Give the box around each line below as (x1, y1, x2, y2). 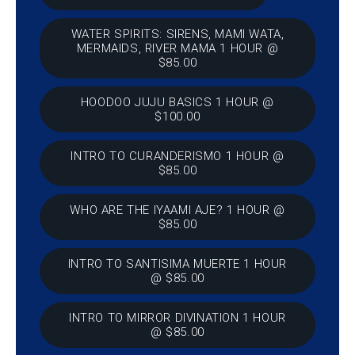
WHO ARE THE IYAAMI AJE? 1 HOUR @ (70, 203, 285, 218)
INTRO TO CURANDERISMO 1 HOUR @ (71, 149, 284, 164)
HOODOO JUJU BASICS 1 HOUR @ (80, 95, 275, 110)
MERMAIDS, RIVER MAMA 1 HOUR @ (76, 41, 279, 56)
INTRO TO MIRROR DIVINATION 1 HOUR (69, 311, 286, 326)
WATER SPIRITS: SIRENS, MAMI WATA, (71, 27, 284, 42)
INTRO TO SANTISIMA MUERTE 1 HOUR (67, 257, 288, 272)
